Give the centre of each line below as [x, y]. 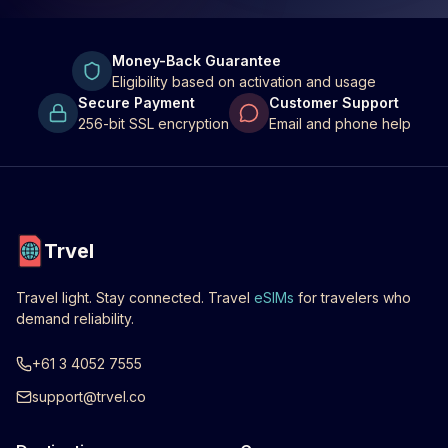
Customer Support [333, 102]
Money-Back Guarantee [196, 60]
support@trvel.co [89, 396]
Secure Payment [136, 102]
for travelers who [354, 297]
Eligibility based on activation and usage [244, 81]
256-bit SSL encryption [153, 123]
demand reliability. [75, 318]
